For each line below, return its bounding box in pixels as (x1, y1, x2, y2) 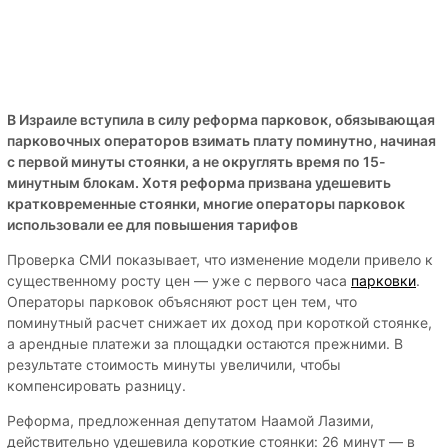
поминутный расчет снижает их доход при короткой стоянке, (7, 313, 432, 331)
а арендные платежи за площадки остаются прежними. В (7, 334, 403, 352)
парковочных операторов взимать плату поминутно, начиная (7, 131, 436, 149)
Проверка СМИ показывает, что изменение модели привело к (7, 250, 433, 268)
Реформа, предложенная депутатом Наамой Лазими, (7, 411, 374, 429)
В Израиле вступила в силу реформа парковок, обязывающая (7, 110, 435, 128)
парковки (351, 271, 416, 289)
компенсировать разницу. (7, 376, 186, 394)
